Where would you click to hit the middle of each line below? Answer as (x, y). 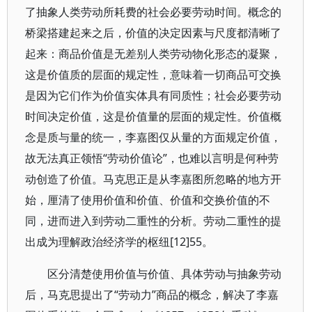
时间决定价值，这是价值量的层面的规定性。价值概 (153, 116)
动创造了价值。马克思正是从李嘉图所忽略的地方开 (153, 179)
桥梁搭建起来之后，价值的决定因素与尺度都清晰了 (153, 33)
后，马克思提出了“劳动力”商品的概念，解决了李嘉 (152, 295)
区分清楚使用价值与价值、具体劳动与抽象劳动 (164, 274)
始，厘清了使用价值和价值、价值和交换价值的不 (148, 200)
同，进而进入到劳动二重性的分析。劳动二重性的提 (153, 221)
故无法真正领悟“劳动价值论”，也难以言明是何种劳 (152, 158)
